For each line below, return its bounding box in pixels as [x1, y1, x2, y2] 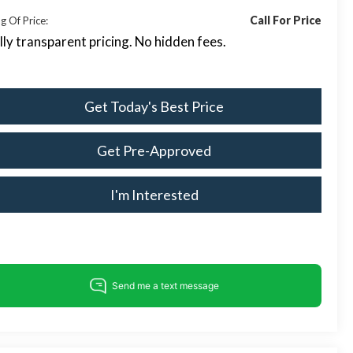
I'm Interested [110, 185, 199, 203]
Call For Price [249, 13, 321, 27]
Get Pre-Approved [97, 141, 211, 159]
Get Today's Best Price [84, 97, 224, 115]
